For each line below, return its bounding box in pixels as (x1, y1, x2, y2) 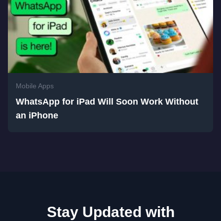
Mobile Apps (16, 81, 54, 90)
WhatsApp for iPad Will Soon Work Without (16, 96, 198, 107)
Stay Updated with (46, 203, 175, 220)
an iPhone (16, 110, 58, 120)
